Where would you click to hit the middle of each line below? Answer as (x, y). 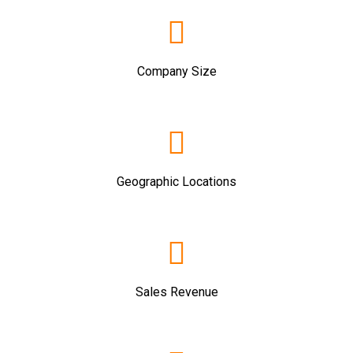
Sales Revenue (176, 292)
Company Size (176, 71)
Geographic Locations (176, 182)
